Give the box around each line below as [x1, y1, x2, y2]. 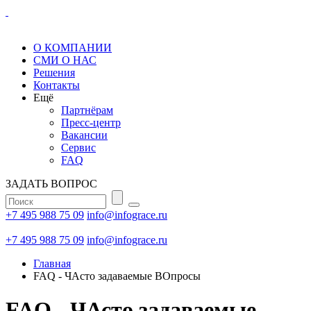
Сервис [61, 142, 96, 153]
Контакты [33, 79, 80, 91]
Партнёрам [61, 104, 113, 116]
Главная [33, 258, 71, 269]
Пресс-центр [61, 117, 121, 128]
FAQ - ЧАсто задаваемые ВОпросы [33, 270, 201, 282]
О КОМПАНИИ [33, 42, 112, 53]
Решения [33, 67, 75, 78]
